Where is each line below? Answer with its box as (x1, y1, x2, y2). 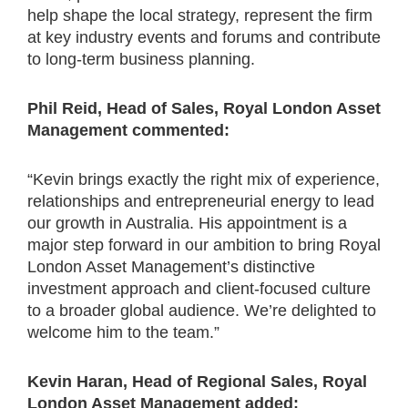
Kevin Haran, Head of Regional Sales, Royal (27, 372, 367, 391)
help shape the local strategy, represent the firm (27, 6, 372, 25)
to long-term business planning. (27, 50, 255, 68)
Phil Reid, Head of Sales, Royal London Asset (27, 99, 381, 117)
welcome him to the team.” (27, 323, 219, 342)
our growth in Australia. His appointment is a (27, 214, 347, 232)
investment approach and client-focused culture (27, 280, 371, 298)
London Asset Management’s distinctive (27, 258, 315, 276)
